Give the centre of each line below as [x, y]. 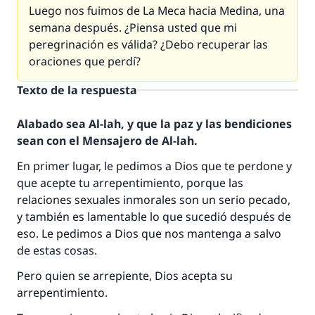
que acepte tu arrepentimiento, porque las [130, 183]
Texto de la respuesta [77, 90]
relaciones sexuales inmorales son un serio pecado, [154, 200]
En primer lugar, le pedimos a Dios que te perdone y [154, 166]
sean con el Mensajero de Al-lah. [107, 141]
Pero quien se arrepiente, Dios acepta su [125, 276]
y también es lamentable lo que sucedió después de [154, 217]
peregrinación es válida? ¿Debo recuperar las [148, 44]
